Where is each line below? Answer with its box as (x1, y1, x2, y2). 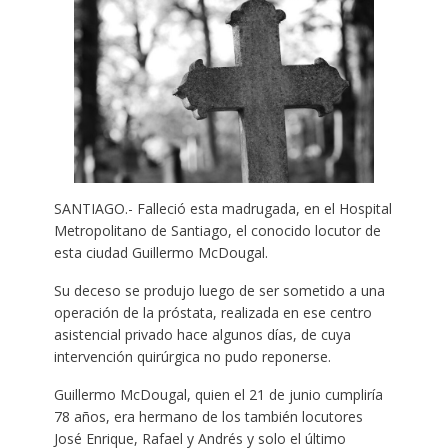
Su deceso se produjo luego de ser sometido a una (53, 280, 385, 300)
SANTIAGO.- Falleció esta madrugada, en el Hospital (53, 198, 392, 218)
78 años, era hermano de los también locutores (53, 406, 363, 426)
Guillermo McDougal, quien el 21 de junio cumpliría (53, 384, 383, 404)
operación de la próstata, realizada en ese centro (53, 302, 372, 322)
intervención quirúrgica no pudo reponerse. (53, 346, 331, 366)
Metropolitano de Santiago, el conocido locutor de (53, 220, 381, 240)
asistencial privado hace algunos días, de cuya (53, 324, 351, 344)
